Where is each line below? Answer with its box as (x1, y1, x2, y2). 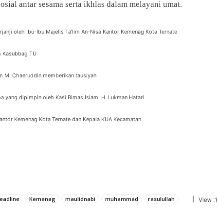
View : (199, 195, 215, 203)
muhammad (105, 195, 138, 202)
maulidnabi (65, 195, 95, 202)
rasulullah (148, 195, 175, 202)
